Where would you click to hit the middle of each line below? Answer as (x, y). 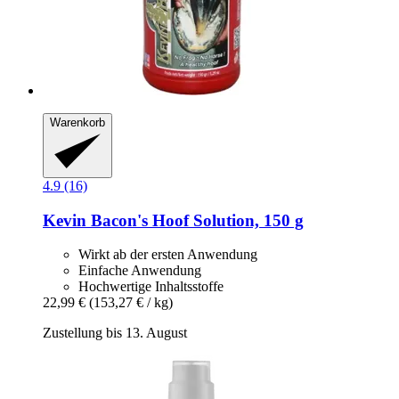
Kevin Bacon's (95, 220)
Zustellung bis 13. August (115, 333)
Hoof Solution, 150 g (226, 220)
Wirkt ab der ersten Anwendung (168, 255)
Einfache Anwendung (140, 271)
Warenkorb (77, 123)
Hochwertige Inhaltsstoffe (151, 287)
